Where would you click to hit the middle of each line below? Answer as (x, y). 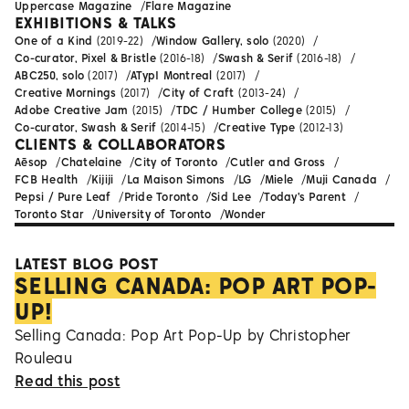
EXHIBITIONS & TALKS (95, 23)
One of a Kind (54, 41)
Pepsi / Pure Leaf (63, 197)
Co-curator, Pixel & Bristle (85, 58)
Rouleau (43, 358)
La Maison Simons (176, 180)
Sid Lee (231, 197)
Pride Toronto (161, 197)
